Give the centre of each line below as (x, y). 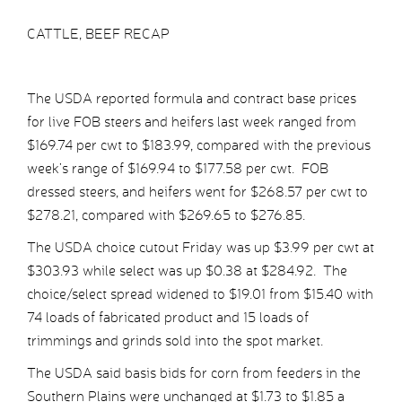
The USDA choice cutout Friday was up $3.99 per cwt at (201, 248)
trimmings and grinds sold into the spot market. (175, 341)
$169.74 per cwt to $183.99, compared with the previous (199, 145)
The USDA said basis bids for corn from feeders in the (194, 373)
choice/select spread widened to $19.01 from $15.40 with (200, 294)
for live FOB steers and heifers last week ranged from (192, 122)
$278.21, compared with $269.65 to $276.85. (166, 215)
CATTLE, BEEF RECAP (98, 34)
